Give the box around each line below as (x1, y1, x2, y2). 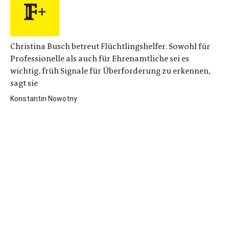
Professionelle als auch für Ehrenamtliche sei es (10, 53, 189, 64)
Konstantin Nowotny (10, 95, 77, 103)
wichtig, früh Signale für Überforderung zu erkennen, (10, 65, 210, 76)
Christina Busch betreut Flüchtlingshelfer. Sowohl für (10, 41, 210, 52)
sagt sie (10, 78, 38, 88)
